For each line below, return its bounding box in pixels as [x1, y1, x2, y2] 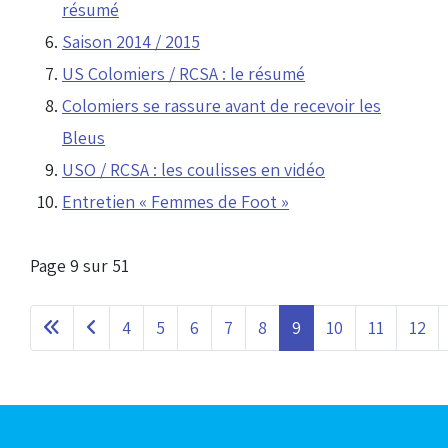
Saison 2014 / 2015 [62, 30, 200, 54]
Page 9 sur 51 [30, 254, 129, 278]
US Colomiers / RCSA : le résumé [62, 62, 305, 86]
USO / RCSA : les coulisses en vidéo [62, 158, 325, 182]
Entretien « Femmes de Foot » [62, 190, 289, 214]
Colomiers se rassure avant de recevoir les [62, 94, 381, 118]
